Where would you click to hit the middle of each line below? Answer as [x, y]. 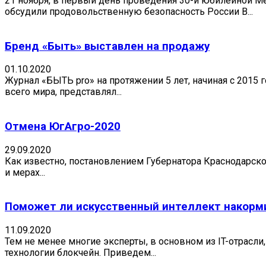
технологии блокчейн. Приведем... [80, 253]
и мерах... [25, 172]
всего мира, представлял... [63, 92]
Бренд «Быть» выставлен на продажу [107, 46]
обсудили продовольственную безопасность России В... [129, 11]
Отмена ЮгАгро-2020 [63, 127]
